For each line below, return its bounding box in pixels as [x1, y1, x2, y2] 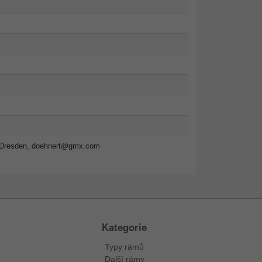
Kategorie [102, 220, 147, 235]
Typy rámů [105, 242, 144, 252]
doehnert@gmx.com [31, 142, 100, 151]
